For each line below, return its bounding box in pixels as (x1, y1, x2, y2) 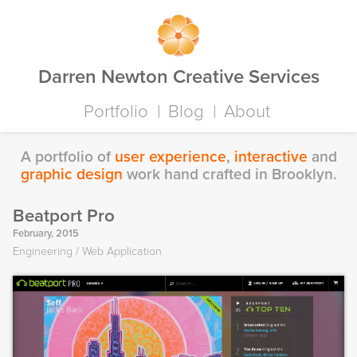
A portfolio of (20, 147, 115, 166)
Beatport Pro (13, 205, 115, 226)
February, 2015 (13, 227, 79, 240)
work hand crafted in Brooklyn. (122, 165, 337, 183)
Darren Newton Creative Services (37, 65, 320, 88)
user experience (114, 147, 226, 166)
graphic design (20, 165, 123, 183)
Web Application (82, 245, 162, 258)
